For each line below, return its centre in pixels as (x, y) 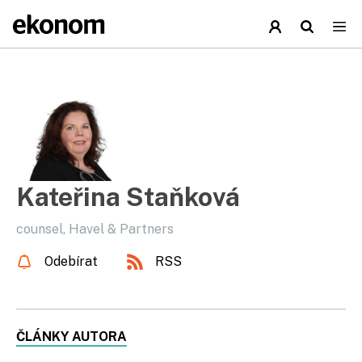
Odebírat (71, 261)
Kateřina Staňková (128, 197)
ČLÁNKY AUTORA (72, 337)
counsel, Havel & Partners (95, 229)
